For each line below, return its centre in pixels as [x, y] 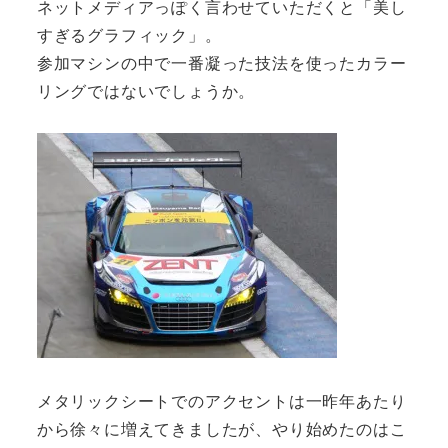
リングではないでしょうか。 [146, 90]
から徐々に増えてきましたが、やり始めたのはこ [221, 429]
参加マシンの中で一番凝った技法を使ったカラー [221, 62]
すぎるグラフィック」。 [129, 34]
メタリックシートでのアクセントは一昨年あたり [221, 401]
